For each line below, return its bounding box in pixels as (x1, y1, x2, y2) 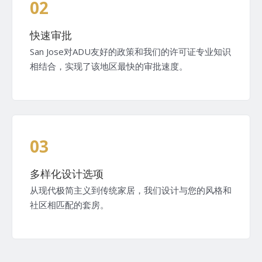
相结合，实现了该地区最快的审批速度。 (30, 60, 188, 72)
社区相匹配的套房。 (30, 198, 109, 211)
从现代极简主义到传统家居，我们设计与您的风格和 (30, 184, 232, 196)
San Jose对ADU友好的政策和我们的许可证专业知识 (30, 45, 231, 57)
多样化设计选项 (30, 167, 104, 181)
